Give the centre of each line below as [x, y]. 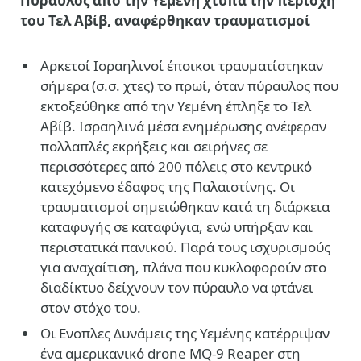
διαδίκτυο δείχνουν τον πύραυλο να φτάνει [177, 288]
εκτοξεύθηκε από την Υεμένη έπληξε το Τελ [176, 106]
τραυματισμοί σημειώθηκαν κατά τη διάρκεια [185, 207]
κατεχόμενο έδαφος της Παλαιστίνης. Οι [168, 187]
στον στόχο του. [91, 308]
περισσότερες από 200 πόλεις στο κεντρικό [176, 167]
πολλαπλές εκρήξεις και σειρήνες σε [154, 147]
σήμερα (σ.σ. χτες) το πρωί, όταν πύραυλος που [189, 86]
